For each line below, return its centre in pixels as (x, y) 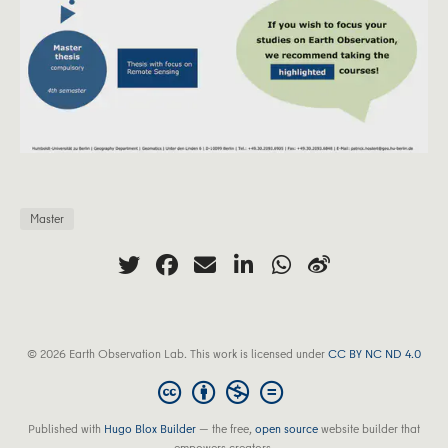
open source (286, 428)
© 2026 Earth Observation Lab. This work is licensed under (177, 354)
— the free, (225, 428)
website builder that (369, 428)
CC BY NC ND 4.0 (374, 354)
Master (47, 219)
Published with (66, 428)
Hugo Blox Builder (150, 428)
